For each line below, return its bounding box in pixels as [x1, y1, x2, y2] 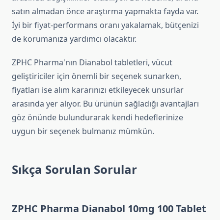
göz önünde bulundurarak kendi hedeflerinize [12, 112, 183, 123]
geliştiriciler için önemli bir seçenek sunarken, [12, 71, 181, 82]
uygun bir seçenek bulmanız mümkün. [12, 126, 154, 137]
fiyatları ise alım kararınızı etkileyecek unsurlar [12, 84, 184, 96]
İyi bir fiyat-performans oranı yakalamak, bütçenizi [12, 20, 199, 31]
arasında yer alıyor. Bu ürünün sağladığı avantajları [12, 98, 199, 110]
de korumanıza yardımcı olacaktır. [12, 33, 137, 45]
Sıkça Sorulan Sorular [12, 161, 137, 178]
